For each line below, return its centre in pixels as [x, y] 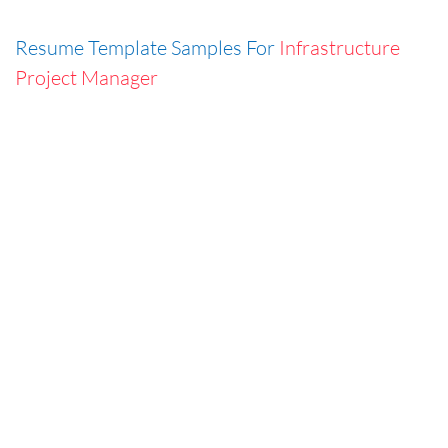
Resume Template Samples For [147, 47]
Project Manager [86, 77]
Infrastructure [339, 47]
